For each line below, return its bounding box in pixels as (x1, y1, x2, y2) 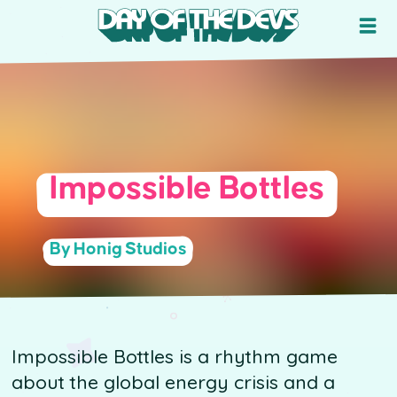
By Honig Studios (50, 240, 187, 259)
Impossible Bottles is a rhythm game (11, 345, 338, 369)
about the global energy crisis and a (11, 370, 335, 394)
